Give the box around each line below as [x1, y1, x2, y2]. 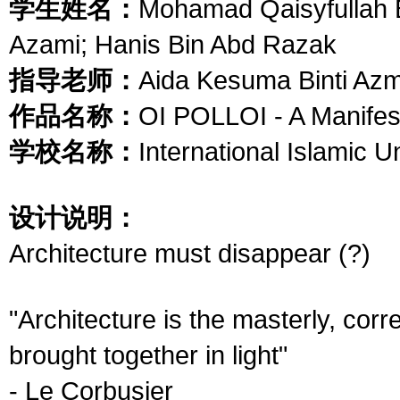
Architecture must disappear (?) [9, 238, 371, 268]
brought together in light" [9, 340, 287, 370]
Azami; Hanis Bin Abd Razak [9, 29, 337, 59]
